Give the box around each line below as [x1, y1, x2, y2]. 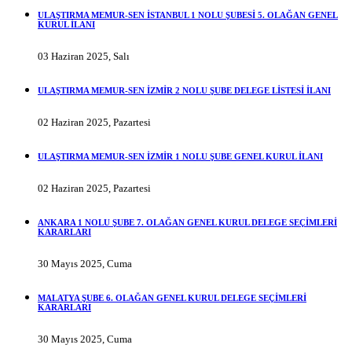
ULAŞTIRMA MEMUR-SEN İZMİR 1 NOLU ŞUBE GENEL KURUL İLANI [38, 152, 323, 162]
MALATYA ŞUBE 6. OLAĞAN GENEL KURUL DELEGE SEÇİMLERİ [38, 293, 306, 303]
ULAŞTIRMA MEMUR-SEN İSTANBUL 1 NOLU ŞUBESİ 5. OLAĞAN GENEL [38, 10, 338, 20]
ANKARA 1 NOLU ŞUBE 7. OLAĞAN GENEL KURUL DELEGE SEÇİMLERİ [38, 218, 337, 228]
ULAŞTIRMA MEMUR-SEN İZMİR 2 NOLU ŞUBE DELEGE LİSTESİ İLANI [38, 86, 331, 96]
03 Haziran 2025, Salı [38, 50, 130, 63]
